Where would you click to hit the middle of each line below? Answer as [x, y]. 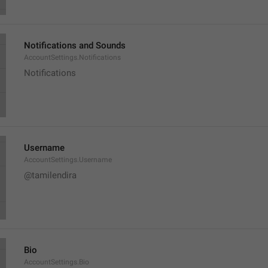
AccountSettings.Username [68, 160]
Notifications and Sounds [75, 45]
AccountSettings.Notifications [72, 57]
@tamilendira [50, 175]
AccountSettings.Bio [57, 262]
